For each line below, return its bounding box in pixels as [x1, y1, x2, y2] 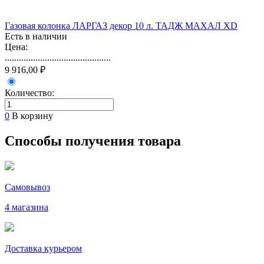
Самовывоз [5, 181, 50, 192]
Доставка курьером [5, 243, 82, 253]
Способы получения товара [5, 133, 181, 148]
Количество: [5, 87, 54, 98]
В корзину [12, 110, 53, 121]
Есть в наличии [5, 31, 67, 41]
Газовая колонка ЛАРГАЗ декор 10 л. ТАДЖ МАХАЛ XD [5, 20, 237, 31]
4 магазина [5, 202, 48, 212]
